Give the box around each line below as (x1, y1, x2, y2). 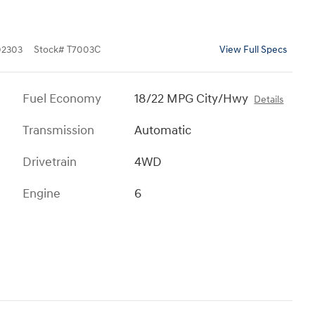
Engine (22, 185, 60, 202)
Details (254, 94, 284, 105)
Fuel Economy (22, 90, 101, 107)
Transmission (22, 122, 94, 139)
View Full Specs (219, 44, 287, 56)
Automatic (134, 122, 192, 139)
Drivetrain (22, 153, 77, 170)
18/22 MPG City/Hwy (134, 90, 249, 107)
